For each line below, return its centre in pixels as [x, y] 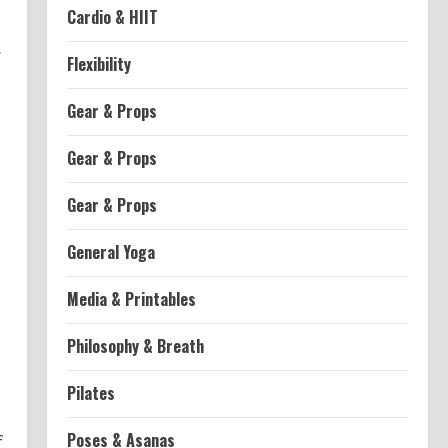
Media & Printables [131, 299]
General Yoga [110, 252]
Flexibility [98, 64]
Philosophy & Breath [135, 346]
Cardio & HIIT [112, 17]
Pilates [90, 393]
